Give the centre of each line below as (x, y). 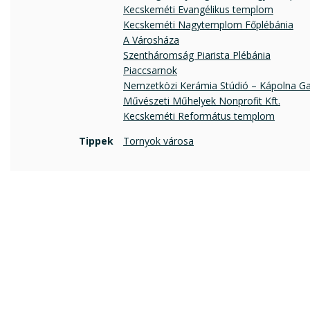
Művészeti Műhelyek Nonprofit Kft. (202, 100)
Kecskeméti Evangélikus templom (198, 9)
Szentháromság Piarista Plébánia (197, 55)
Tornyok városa (158, 140)
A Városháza (151, 39)
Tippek (96, 140)
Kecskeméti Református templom (199, 116)
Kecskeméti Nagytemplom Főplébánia (208, 24)
